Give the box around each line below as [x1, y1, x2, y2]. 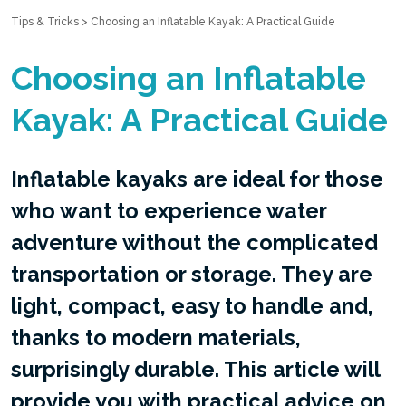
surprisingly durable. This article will [11, 357, 380, 382]
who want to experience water [11, 198, 326, 223]
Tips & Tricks [11, 15, 79, 28]
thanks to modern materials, [11, 325, 301, 350]
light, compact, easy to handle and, [11, 294, 373, 318]
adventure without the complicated [11, 230, 378, 255]
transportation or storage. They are [11, 262, 372, 286]
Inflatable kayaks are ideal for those [11, 167, 383, 191]
